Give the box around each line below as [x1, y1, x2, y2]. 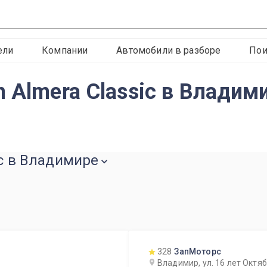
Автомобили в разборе [116, 45, 221, 56]
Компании [42, 45, 88, 56]
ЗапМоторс [174, 247, 221, 256]
